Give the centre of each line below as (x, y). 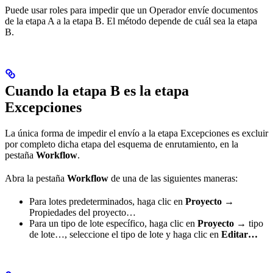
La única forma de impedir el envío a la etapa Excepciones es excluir (136, 133)
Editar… (239, 234)
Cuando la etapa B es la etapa (97, 90)
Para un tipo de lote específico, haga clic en (113, 223)
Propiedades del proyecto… (83, 212)
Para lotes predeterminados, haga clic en (107, 201)
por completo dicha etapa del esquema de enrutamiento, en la (122, 144)
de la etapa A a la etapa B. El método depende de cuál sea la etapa (131, 21)
